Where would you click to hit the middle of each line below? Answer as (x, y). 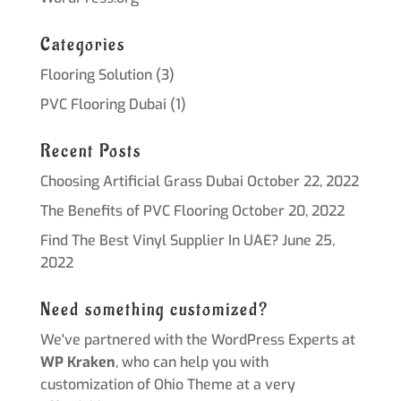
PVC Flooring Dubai (103, 104)
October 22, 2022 (303, 181)
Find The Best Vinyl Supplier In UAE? (159, 240)
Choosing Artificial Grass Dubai (141, 181)
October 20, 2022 (288, 210)
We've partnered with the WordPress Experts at (197, 339)
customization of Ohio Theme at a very (167, 384)
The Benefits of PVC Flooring (134, 210)
